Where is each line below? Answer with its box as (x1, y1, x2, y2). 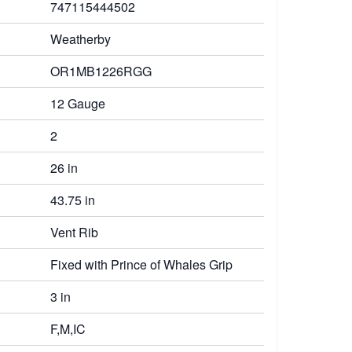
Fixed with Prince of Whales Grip (50, 255, 233, 273)
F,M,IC (50, 320, 86, 338)
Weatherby (50, 30, 111, 48)
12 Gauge (50, 94, 105, 112)
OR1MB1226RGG (50, 62, 152, 80)
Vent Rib (50, 223, 98, 241)
